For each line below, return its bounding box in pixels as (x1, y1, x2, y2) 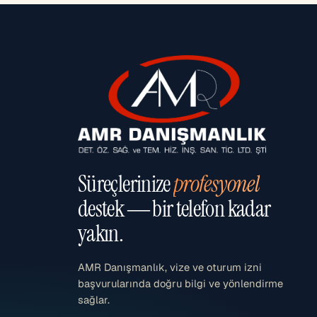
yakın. (78, 219, 124, 249)
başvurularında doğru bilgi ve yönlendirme (78, 277, 283, 291)
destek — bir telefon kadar (78, 194, 271, 224)
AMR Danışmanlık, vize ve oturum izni (78, 260, 262, 275)
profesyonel (173, 169, 260, 200)
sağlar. (78, 293, 110, 307)
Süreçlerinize (78, 169, 174, 200)
